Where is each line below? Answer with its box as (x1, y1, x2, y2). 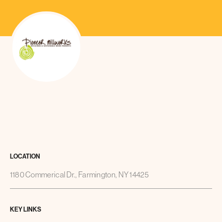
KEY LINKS (9, 205, 41, 213)
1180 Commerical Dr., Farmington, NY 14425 (9, 170, 149, 179)
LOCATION (9, 152, 40, 160)
